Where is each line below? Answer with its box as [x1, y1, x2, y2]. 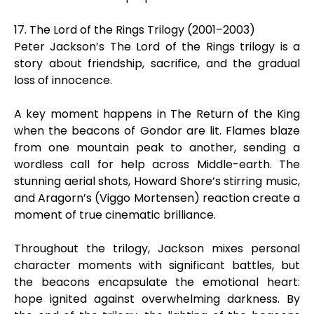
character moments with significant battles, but [14, 257, 300, 273]
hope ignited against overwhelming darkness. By [14, 291, 300, 307]
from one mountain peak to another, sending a [14, 139, 300, 156]
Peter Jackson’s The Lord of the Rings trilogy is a [14, 39, 300, 55]
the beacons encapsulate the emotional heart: [14, 274, 300, 290]
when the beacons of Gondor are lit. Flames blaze [14, 123, 300, 139]
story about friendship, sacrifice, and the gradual [14, 55, 300, 71]
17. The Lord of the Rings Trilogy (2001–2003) [14, 22, 255, 38]
